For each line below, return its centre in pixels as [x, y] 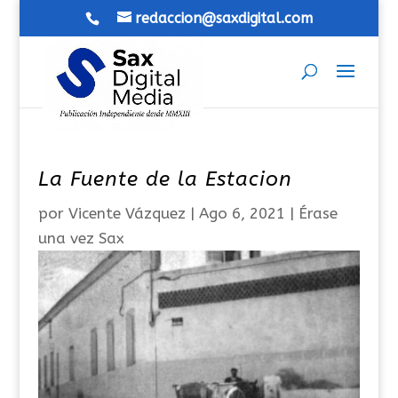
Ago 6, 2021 [242, 213]
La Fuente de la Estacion [165, 179]
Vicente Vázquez [127, 213]
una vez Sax [81, 238]
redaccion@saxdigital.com [223, 18]
